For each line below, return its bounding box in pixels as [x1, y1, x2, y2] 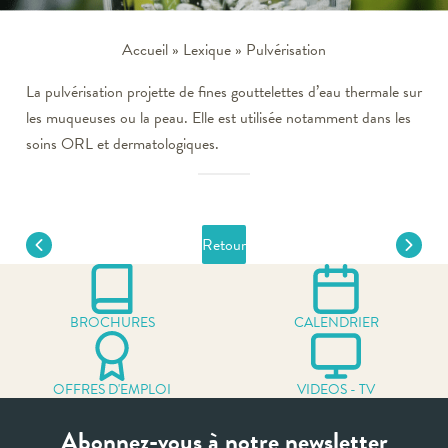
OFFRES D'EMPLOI [53, 379, 171, 400]
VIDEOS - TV [297, 379, 375, 400]
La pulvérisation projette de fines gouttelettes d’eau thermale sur [26, 80, 422, 104]
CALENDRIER [293, 312, 379, 333]
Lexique [183, 38, 231, 62]
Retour [202, 232, 246, 257]
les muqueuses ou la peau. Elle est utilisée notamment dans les [26, 106, 411, 130]
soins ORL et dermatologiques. [26, 132, 219, 156]
